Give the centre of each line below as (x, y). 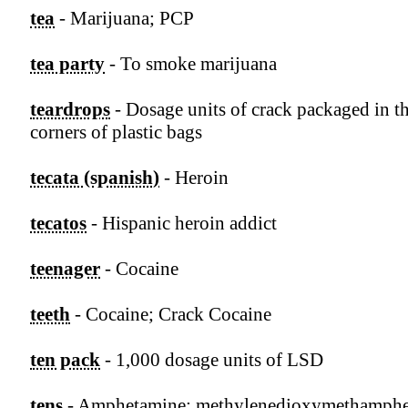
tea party (67, 64)
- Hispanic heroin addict (182, 224)
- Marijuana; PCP (124, 19)
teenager (65, 269)
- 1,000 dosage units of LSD (212, 360)
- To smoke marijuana (191, 64)
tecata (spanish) (95, 178)
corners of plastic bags (116, 133)
